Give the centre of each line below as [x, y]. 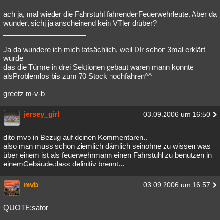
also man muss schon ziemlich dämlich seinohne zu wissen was [107, 146]
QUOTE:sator [26, 207]
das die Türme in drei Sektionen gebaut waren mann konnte [98, 67]
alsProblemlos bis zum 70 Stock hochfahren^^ [78, 76]
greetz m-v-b [24, 94]
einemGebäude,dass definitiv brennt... [64, 164]
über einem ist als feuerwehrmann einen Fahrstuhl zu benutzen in [108, 155]
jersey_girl [41, 114]
